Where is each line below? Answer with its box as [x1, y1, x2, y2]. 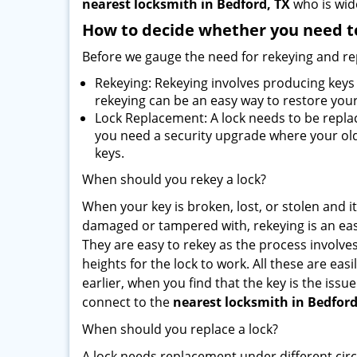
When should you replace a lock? [82, 320, 278, 338]
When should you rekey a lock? [82, 171, 266, 188]
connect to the [82, 293, 173, 311]
